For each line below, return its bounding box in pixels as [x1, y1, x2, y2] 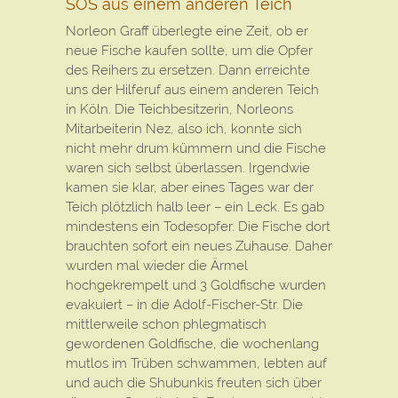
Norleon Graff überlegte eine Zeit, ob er [66, 23, 308, 39]
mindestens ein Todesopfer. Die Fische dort [66, 219, 330, 235]
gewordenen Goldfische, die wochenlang [66, 336, 319, 352]
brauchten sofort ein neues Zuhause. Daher [66, 238, 332, 254]
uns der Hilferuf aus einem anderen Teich [66, 82, 319, 98]
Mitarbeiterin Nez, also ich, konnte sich [66, 121, 302, 137]
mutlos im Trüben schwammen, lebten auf [66, 355, 327, 371]
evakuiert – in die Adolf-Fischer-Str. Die [66, 297, 303, 313]
